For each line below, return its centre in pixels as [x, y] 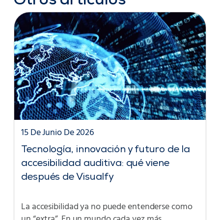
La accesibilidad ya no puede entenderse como [107, 207]
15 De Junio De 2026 [58, 133]
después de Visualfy [68, 178]
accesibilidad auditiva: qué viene [95, 164]
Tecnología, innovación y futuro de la [106, 151]
